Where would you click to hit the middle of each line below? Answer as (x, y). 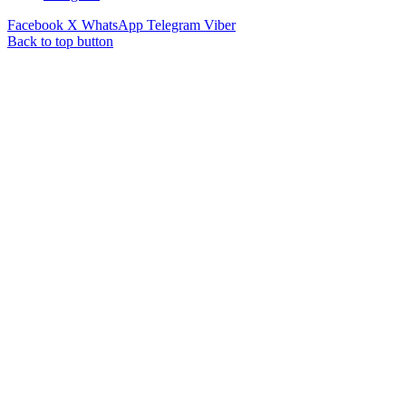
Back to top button (60, 41)
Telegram (174, 24)
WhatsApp (112, 24)
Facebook (35, 24)
